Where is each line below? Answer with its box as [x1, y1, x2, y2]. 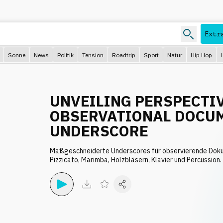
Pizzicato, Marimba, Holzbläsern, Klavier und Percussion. [50, 155, 222, 164]
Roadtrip [112, 51, 135, 59]
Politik [57, 51, 74, 59]
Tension [82, 51, 104, 59]
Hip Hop [191, 51, 212, 59]
